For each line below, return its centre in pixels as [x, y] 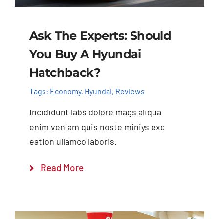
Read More [62, 168]
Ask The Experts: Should [100, 36]
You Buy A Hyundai [85, 54]
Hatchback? [65, 73]
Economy [65, 91]
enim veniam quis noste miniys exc [97, 127]
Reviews [130, 91]
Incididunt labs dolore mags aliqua [95, 112]
